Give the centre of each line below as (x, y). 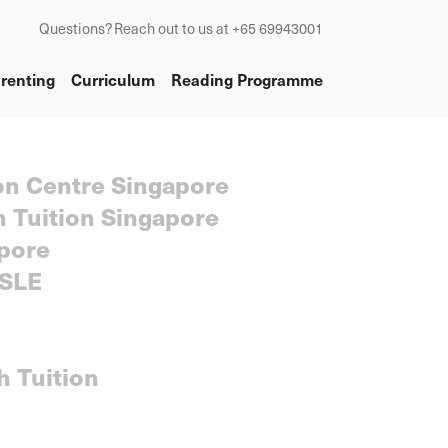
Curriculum (113, 79)
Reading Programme (247, 79)
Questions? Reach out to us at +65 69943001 (181, 28)
